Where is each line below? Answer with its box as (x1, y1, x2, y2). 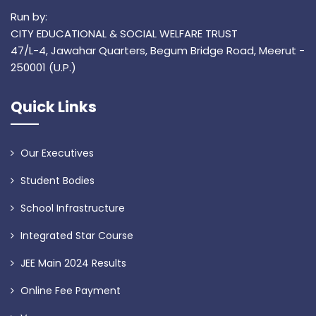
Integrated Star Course (18, 229, 133, 243)
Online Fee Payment (18, 284, 121, 298)
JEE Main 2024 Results (18, 256, 126, 271)
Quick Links (11, 97, 97, 118)
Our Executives (18, 146, 94, 161)
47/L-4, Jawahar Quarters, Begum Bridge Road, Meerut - (11, 43, 305, 59)
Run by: (11, 9, 47, 25)
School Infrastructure (18, 201, 125, 216)
